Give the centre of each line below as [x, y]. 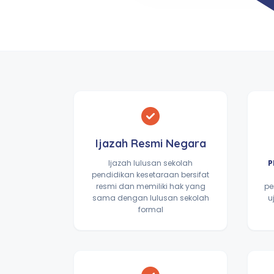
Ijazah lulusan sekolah [150, 163]
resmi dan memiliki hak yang [150, 186]
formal [150, 209]
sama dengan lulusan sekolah [150, 198]
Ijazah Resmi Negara [150, 143]
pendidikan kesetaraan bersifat [150, 175]
